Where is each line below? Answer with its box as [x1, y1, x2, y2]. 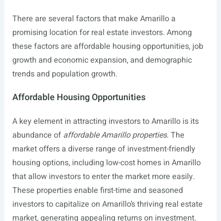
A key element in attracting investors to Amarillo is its [12, 115, 199, 128]
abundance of [12, 129, 63, 142]
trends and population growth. [12, 68, 117, 80]
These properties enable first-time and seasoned [12, 184, 183, 197]
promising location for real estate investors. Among [12, 27, 192, 39]
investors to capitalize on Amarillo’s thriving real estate [12, 198, 203, 211]
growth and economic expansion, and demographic [12, 54, 192, 67]
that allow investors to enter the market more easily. [12, 171, 195, 183]
